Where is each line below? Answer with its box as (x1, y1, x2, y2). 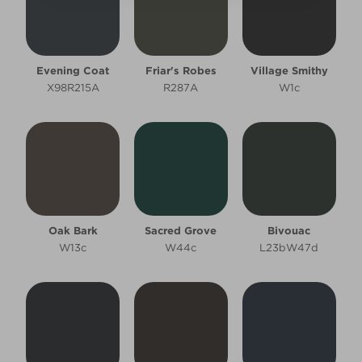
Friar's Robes (145, 64, 217, 77)
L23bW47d (259, 241, 319, 254)
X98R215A (46, 81, 99, 94)
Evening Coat (36, 64, 109, 77)
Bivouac (267, 224, 311, 237)
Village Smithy (250, 64, 328, 77)
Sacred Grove (145, 224, 217, 237)
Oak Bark (48, 224, 98, 237)
